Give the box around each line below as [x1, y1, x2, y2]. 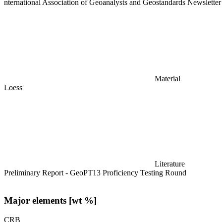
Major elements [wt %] [4, 195, 97, 206]
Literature [155, 159, 185, 168]
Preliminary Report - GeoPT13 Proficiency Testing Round [4, 168, 186, 177]
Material [155, 74, 180, 83]
